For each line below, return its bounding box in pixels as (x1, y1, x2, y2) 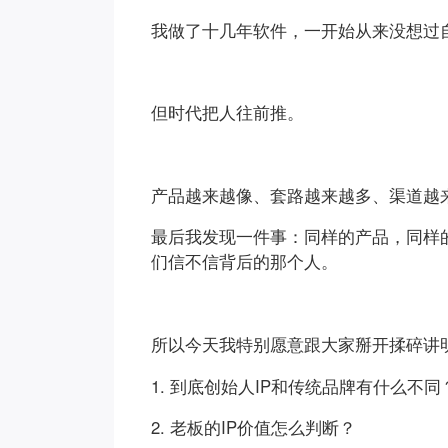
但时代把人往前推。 (151, 100, 305, 125)
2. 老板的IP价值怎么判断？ (151, 415, 357, 440)
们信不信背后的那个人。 (151, 249, 339, 274)
